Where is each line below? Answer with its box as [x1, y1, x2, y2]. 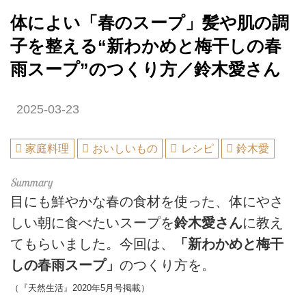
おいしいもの [92, 143, 158, 155]
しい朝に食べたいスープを [10, 215, 174, 231]
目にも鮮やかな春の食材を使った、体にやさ [10, 194, 283, 210]
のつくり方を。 [120, 258, 215, 273]
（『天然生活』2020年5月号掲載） [10, 283, 150, 294]
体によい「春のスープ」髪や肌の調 [10, 13, 289, 32]
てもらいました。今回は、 [10, 236, 174, 252]
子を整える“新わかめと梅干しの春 [10, 36, 281, 55]
